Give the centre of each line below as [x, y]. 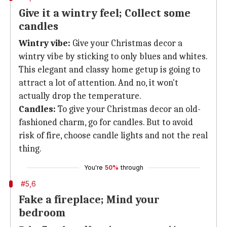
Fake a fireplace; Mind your [89, 200]
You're [93, 167]
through [132, 167]
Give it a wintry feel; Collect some [105, 13]
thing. [30, 149]
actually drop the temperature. [80, 96]
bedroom [42, 213]
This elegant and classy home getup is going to [109, 70]
